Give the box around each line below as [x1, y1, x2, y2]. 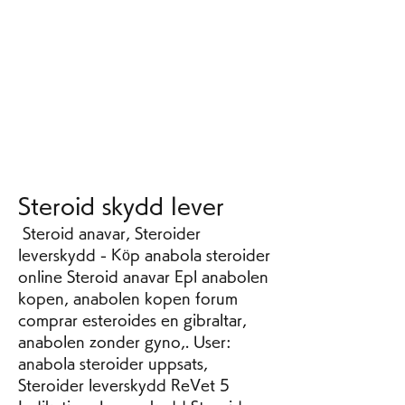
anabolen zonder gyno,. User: [18, 334, 231, 350]
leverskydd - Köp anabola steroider [18, 248, 270, 263]
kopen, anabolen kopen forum [18, 291, 238, 306]
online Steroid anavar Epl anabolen [18, 269, 268, 285]
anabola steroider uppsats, [18, 356, 208, 372]
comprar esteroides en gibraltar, [18, 313, 247, 328]
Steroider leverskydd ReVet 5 [18, 378, 230, 393]
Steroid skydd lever [18, 195, 224, 218]
